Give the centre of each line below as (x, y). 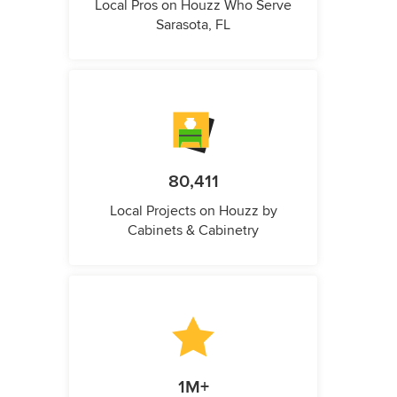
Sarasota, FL (193, 24)
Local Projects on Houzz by (193, 210)
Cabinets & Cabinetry (193, 230)
